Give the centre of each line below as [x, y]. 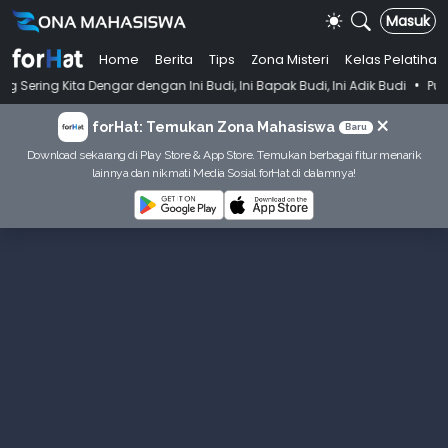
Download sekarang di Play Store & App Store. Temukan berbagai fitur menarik [224, 155]
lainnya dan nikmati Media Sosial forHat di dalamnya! [224, 173]
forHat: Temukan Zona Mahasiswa [213, 126]
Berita [173, 59]
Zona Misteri [289, 59]
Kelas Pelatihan [394, 59]
